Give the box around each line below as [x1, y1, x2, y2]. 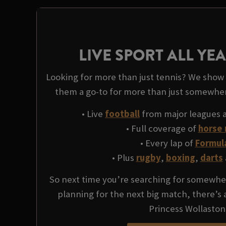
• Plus [111, 151, 136, 163]
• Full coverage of [126, 122, 198, 134]
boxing [165, 151, 195, 163]
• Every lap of [140, 137, 195, 149]
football [105, 107, 140, 120]
